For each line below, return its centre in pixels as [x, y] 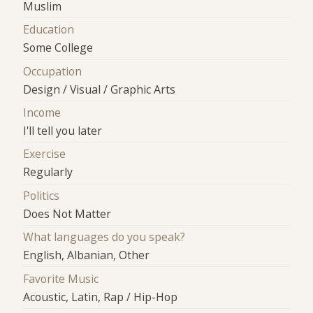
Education [49, 30]
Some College [58, 48]
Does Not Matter [67, 213]
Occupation [53, 71]
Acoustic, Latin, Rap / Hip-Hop [101, 297]
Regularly [48, 172]
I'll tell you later [63, 131]
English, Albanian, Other [87, 255]
